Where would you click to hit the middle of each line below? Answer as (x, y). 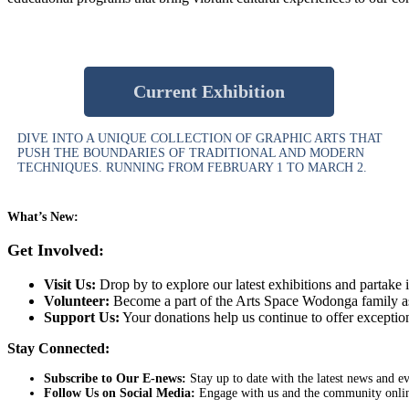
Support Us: (82, 317)
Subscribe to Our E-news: (115, 378)
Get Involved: (56, 250)
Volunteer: (77, 300)
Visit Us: (70, 284)
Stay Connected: (58, 348)
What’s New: (43, 216)
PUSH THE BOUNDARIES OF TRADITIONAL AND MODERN (190, 152)
